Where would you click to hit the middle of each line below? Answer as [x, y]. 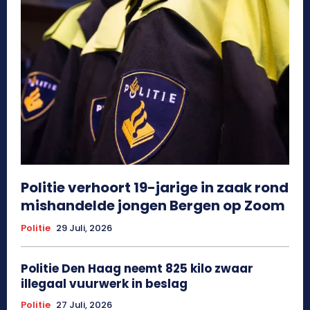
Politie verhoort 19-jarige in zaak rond [155, 188]
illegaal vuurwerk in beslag [104, 284]
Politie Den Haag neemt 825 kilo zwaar [137, 269]
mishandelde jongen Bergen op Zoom [153, 206]
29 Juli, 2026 [84, 228]
